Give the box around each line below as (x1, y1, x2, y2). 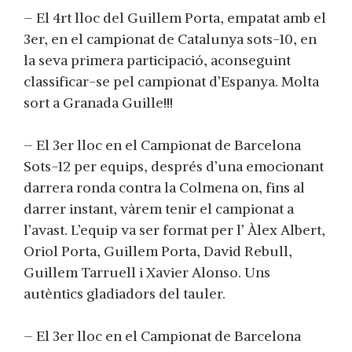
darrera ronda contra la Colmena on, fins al (24, 178, 305, 196)
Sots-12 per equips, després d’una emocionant (24, 157, 324, 175)
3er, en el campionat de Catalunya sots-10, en (24, 30, 317, 48)
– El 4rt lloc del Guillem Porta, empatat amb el (24, 9, 326, 27)
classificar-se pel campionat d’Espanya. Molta (24, 72, 319, 90)
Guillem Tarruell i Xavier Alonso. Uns (24, 263, 270, 281)
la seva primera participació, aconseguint (24, 51, 291, 69)
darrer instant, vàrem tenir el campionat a (24, 200, 294, 218)
